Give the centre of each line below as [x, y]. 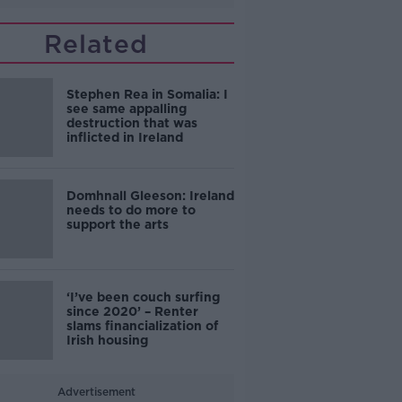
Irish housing [107, 340]
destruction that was [131, 123]
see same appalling [126, 109]
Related [96, 44]
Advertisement [96, 392]
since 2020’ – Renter [132, 311]
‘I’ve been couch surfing [143, 297]
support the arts [117, 224]
